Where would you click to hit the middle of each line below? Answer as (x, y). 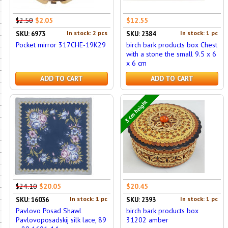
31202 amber (147, 220)
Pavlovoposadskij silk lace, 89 (61, 220)
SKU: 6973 (30, 34)
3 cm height (136, 111)
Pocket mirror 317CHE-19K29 (61, 45)
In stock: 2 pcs (87, 33)
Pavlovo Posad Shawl (48, 211)
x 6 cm (136, 63)
